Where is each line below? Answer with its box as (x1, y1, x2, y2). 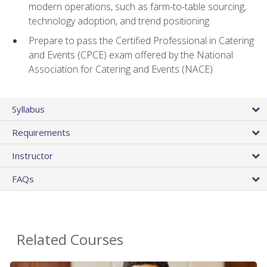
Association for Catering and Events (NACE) (29, 62, 213, 76)
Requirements (12, 126, 70, 138)
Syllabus (12, 103, 45, 115)
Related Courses (17, 229, 123, 249)
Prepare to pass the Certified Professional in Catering (29, 33, 254, 47)
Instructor (12, 149, 53, 162)
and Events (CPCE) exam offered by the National (29, 48, 233, 61)
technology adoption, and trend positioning (29, 14, 209, 28)
